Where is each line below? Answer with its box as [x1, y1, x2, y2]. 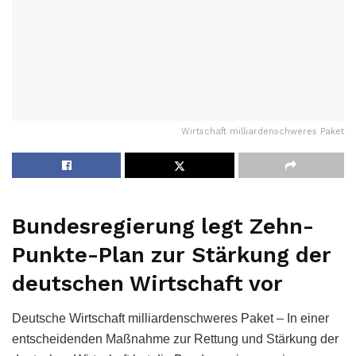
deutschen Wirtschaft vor [12, 270, 283, 296]
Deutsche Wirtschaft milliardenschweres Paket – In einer [12, 311, 329, 326]
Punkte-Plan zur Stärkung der [12, 242, 331, 268]
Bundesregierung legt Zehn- [12, 213, 314, 239]
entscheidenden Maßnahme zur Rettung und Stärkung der [12, 332, 339, 346]
